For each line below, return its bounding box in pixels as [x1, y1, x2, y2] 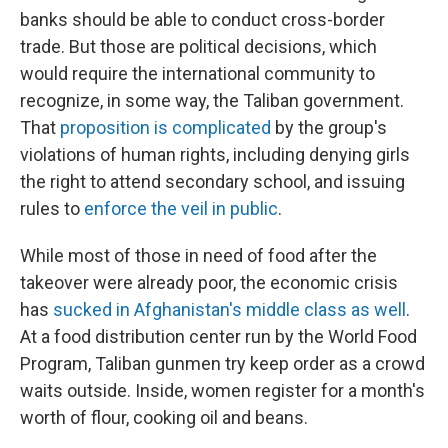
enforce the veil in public [84, 198, 278, 220]
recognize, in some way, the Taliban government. [20, 90, 404, 112]
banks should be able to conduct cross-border [20, 9, 385, 31]
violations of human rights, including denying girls [20, 144, 410, 166]
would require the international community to [20, 63, 375, 85]
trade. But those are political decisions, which [20, 36, 377, 58]
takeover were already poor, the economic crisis [20, 272, 398, 294]
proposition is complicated [60, 117, 271, 139]
